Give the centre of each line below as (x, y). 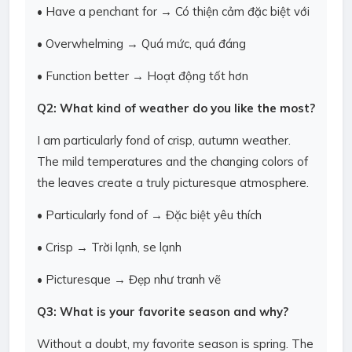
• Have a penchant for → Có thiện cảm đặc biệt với (173, 11)
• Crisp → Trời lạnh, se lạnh (109, 247)
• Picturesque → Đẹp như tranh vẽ (129, 279)
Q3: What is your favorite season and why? (163, 312)
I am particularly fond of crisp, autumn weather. (164, 140)
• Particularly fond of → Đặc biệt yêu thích (149, 215)
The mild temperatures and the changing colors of (172, 161)
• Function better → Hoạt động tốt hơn (143, 76)
